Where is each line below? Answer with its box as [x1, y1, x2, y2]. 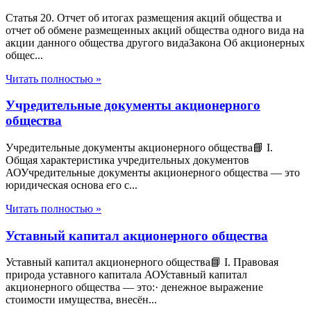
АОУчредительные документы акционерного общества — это [6, 166, 300, 178]
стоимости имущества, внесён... [6, 294, 157, 306]
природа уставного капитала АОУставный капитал [6, 269, 247, 281]
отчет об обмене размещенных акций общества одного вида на [6, 24, 304, 36]
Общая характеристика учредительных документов [6, 153, 249, 166]
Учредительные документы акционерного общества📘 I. [6, 141, 273, 153]
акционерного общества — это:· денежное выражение [6, 281, 263, 294]
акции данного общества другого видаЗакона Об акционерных [6, 36, 305, 49]
